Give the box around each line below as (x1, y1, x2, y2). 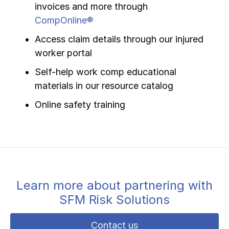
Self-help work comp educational (35, 66, 176, 78)
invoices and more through (35, 1, 148, 12)
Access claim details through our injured (35, 34, 203, 45)
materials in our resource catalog (35, 80, 173, 91)
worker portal (35, 48, 92, 59)
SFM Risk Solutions (59, 192, 170, 208)
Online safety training (35, 99, 125, 110)
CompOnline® (35, 15, 93, 26)
